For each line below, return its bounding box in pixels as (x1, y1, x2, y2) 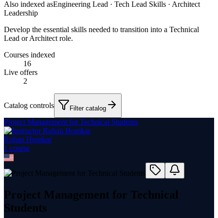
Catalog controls (4, 101, 54, 109)
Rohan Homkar (4, 135, 52, 144)
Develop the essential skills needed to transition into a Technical (4, 25, 199, 34)
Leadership (4, 8, 38, 17)
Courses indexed (4, 50, 55, 59)
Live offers (4, 68, 37, 76)
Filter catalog (70, 105, 106, 112)
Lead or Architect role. (4, 34, 73, 42)
